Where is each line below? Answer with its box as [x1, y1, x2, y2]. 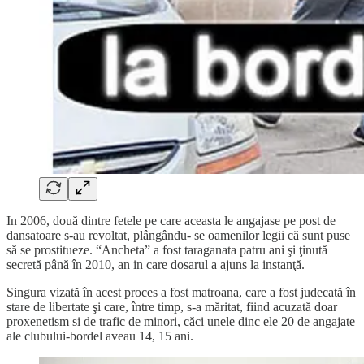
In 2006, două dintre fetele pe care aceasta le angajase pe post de [6, 213, 336, 227]
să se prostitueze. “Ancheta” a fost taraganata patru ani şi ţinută [6, 242, 327, 257]
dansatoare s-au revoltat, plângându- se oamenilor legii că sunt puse [6, 227, 350, 242]
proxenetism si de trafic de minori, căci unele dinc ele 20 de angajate [6, 314, 355, 328]
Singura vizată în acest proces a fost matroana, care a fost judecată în [6, 284, 356, 299]
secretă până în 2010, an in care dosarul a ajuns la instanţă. [6, 257, 305, 271]
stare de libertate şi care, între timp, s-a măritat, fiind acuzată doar [6, 299, 337, 314]
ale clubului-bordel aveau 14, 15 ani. [6, 328, 193, 343]
